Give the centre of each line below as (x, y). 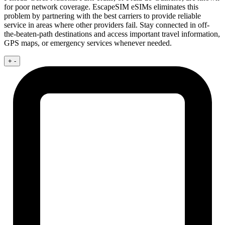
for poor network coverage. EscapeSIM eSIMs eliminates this (101, 7)
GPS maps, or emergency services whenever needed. (88, 43)
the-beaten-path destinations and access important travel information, (112, 34)
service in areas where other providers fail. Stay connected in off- (107, 25)
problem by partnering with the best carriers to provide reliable (102, 16)
